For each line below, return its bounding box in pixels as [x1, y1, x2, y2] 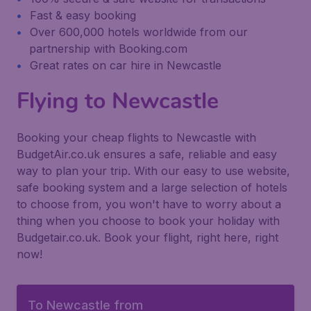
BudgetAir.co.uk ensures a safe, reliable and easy [17, 147, 277, 161]
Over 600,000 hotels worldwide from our [30, 25, 248, 39]
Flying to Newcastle [17, 86, 219, 116]
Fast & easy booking [30, 8, 136, 22]
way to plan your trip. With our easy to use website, [17, 164, 290, 178]
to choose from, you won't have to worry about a [17, 197, 281, 211]
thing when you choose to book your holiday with [17, 214, 280, 228]
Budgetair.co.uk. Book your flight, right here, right [17, 230, 278, 244]
